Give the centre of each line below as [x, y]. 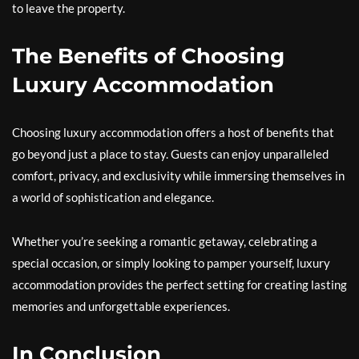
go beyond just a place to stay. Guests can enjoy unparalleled [170, 154]
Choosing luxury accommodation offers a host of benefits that [173, 132]
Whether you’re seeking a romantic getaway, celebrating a [165, 241]
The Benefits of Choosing [148, 56]
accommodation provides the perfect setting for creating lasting [179, 284]
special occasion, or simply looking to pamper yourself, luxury [171, 263]
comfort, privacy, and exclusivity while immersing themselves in [178, 175]
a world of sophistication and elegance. [113, 197]
